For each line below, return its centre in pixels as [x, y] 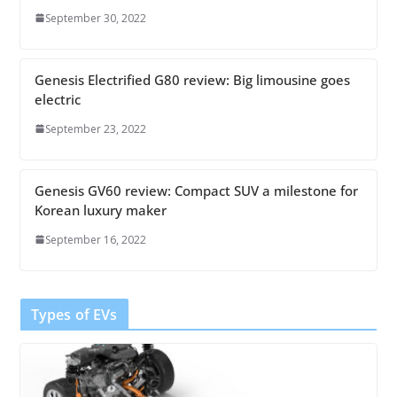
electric [57, 99]
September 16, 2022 [95, 239]
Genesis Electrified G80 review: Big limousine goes [192, 79]
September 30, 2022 [95, 18]
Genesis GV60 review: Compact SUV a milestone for [196, 190]
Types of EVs [74, 314]
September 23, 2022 [95, 128]
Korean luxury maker [100, 210]
